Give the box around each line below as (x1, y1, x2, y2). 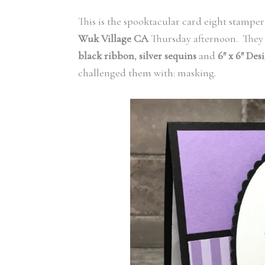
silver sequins (139, 49, 196, 62)
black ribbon (78, 49, 134, 62)
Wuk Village (78, 31, 131, 45)
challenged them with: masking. (78, 66, 216, 79)
